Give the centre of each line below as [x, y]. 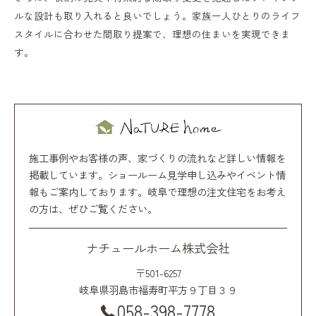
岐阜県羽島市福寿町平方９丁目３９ [158, 290]
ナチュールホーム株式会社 [158, 248]
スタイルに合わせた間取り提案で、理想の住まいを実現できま [152, 34]
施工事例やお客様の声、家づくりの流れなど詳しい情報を [157, 158]
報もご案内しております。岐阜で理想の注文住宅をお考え [157, 192]
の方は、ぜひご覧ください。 [93, 209]
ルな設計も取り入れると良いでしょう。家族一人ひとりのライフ [157, 15]
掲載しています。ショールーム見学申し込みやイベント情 [157, 175]
